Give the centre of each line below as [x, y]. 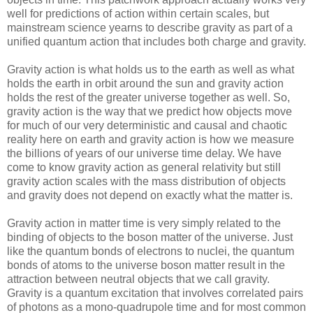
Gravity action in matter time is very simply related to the [144, 224]
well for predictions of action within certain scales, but [138, 14]
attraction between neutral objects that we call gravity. [138, 279]
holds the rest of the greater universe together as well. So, [148, 98]
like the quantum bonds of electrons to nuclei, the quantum [151, 252]
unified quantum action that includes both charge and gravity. [156, 42]
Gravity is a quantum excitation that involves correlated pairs [155, 293]
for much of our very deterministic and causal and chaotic [147, 126]
